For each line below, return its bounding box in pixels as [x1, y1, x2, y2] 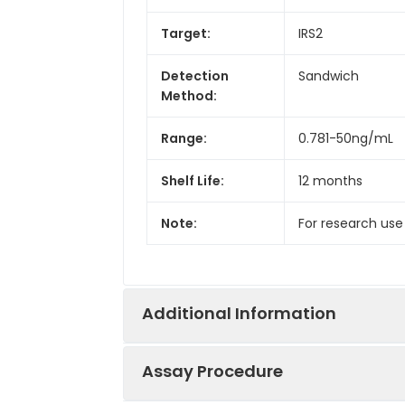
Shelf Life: [161, 171, 224, 190]
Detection [161, 66, 229, 85]
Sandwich [298, 66, 359, 85]
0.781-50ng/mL [298, 128, 393, 147]
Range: [161, 128, 207, 147]
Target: [161, 24, 211, 42]
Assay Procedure [142, 359, 283, 382]
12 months [298, 171, 363, 190]
